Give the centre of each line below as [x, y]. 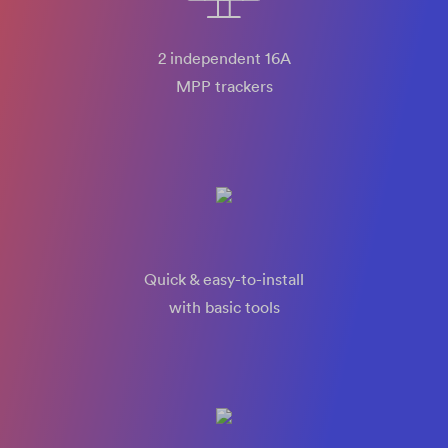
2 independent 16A [224, 58]
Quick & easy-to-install [224, 279]
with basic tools [224, 307]
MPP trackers [224, 86]
